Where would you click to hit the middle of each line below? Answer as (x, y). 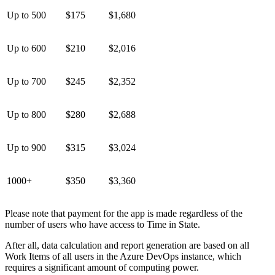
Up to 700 (26, 81)
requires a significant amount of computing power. (102, 267)
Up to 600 (26, 48)
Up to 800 (26, 114)
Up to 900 (26, 147)
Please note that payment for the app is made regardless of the (124, 213)
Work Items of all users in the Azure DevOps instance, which (123, 256)
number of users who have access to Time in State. (103, 224)
